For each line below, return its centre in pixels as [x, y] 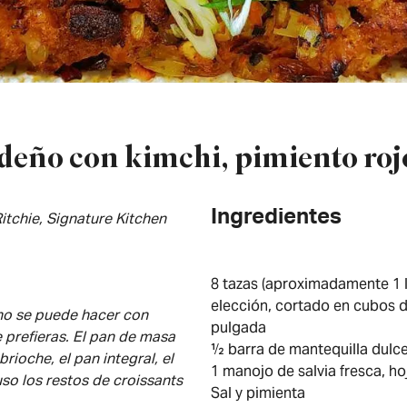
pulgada [238, 328]
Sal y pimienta [258, 393]
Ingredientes [276, 219]
